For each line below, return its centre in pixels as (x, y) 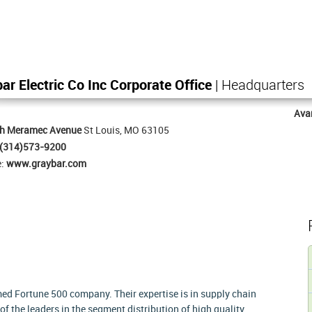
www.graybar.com (46, 164)
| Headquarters (258, 86)
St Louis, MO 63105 (125, 131)
